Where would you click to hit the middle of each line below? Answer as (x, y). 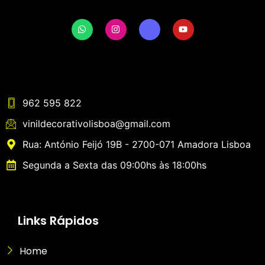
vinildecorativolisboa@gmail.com (96, 123)
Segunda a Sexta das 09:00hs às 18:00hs (114, 165)
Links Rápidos (58, 220)
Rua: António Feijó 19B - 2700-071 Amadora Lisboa (136, 144)
